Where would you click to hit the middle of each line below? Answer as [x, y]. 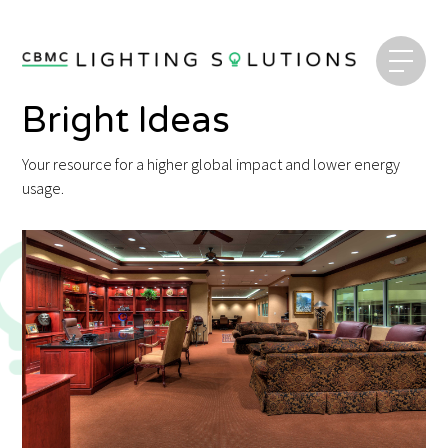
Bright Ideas [126, 120]
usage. [43, 188]
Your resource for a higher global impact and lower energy [211, 164]
